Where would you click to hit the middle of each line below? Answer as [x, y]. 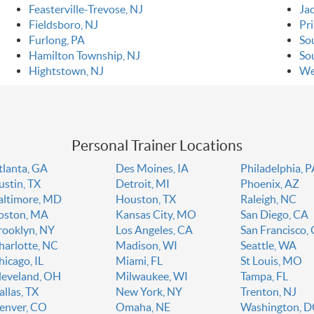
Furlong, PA [56, 40]
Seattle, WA [269, 246]
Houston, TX [145, 199]
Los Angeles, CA [154, 230]
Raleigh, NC [269, 199]
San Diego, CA [275, 215]
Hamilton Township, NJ [84, 56]
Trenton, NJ [269, 292]
